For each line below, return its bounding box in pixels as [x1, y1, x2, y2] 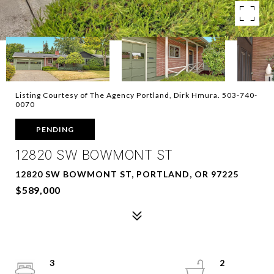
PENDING [36, 125, 74, 134]
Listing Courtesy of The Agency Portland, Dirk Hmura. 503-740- [15, 91, 257, 100]
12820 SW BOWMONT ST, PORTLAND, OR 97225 [15, 169, 239, 179]
